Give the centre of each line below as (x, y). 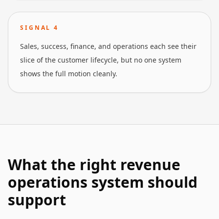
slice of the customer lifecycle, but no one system (101, 60)
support (37, 200)
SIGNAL (37, 28)
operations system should (103, 182)
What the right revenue (94, 164)
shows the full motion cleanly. (69, 74)
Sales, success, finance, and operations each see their (108, 46)
